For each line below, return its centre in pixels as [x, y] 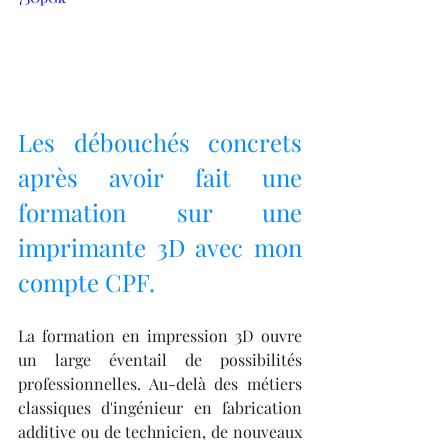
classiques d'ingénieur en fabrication [160, 408]
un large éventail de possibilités [160, 360]
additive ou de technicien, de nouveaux [160, 432]
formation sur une [160, 212]
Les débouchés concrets [160, 142]
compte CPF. [86, 282]
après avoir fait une [160, 177]
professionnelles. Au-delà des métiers [160, 384]
